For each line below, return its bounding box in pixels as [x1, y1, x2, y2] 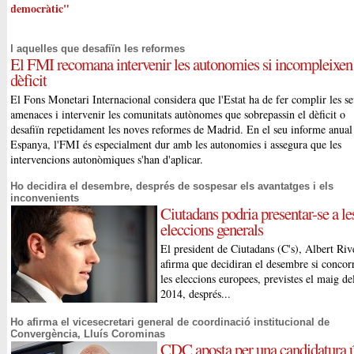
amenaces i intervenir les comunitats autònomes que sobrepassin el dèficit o [10, 107, 346, 122]
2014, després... [160, 286, 232, 302]
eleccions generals [160, 218, 264, 241]
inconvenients [10, 192, 80, 205]
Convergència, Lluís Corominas [10, 328, 166, 341]
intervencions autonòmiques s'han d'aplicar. [10, 152, 204, 168]
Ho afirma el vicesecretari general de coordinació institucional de [10, 316, 330, 329]
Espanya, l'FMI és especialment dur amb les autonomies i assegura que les [10, 137, 342, 153]
